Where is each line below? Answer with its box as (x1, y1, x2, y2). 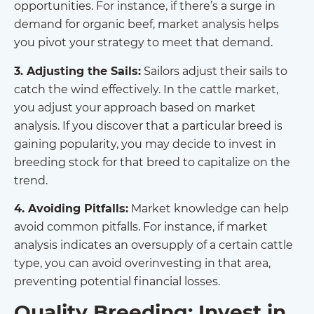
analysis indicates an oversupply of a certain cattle (14, 238, 293, 252)
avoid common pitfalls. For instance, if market (14, 220, 268, 234)
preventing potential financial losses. (14, 275, 220, 289)
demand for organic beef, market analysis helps (14, 18, 279, 32)
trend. (14, 173, 48, 187)
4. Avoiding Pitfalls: (14, 202, 128, 216)
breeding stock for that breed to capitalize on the (14, 155, 290, 169)
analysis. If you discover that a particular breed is (14, 118, 282, 132)
